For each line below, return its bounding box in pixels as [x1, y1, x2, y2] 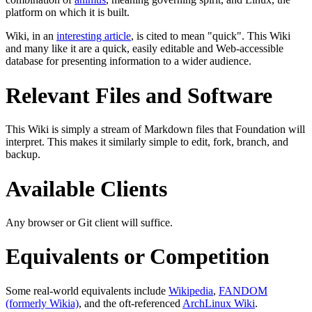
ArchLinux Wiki [182, 297, 255, 309]
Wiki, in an [6, 30, 56, 42]
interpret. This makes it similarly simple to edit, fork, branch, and [6, 136, 288, 148]
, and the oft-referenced [79, 297, 182, 309]
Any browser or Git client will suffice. [6, 217, 173, 229]
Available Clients [6, 175, 167, 201]
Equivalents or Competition [6, 244, 270, 270]
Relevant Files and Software [6, 82, 272, 108]
